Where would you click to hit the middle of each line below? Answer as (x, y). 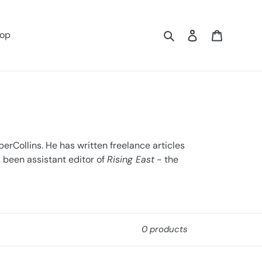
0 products (165, 229)
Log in (210, 34)
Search (191, 34)
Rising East (131, 159)
